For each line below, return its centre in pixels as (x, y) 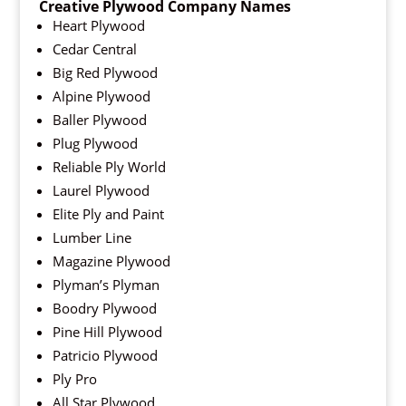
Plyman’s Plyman (106, 285)
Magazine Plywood (111, 261)
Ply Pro (74, 379)
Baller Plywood (99, 120)
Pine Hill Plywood (107, 332)
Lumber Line (92, 238)
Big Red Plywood (105, 73)
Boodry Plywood (104, 309)
